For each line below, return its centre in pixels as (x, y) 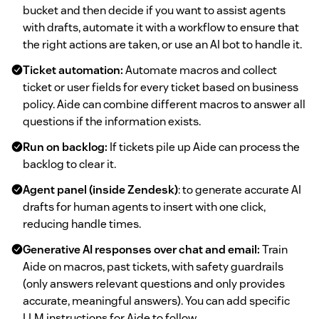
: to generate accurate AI (240, 189)
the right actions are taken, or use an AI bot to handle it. (162, 44)
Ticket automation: (73, 70)
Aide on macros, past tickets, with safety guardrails (153, 266)
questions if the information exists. (112, 121)
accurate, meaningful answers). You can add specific (156, 300)
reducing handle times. (82, 224)
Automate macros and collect (200, 70)
